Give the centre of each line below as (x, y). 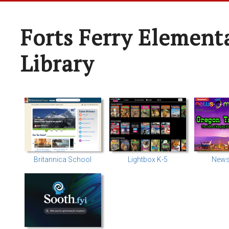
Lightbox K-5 (148, 159)
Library (57, 63)
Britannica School (63, 159)
